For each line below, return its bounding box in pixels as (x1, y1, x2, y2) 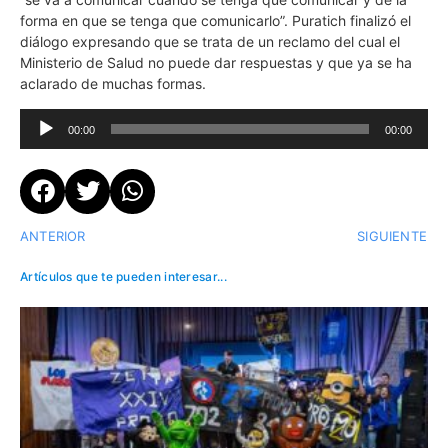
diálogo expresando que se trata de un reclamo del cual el (20, 33, 400, 51)
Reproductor (19, 109, 101, 127)
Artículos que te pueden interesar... (20, 268, 227, 284)
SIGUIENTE (357, 227, 427, 244)
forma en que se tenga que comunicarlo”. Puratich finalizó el (20, 12, 411, 30)
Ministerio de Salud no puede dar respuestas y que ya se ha (20, 54, 412, 72)
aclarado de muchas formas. (20, 75, 210, 93)
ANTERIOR (20, 227, 86, 244)
